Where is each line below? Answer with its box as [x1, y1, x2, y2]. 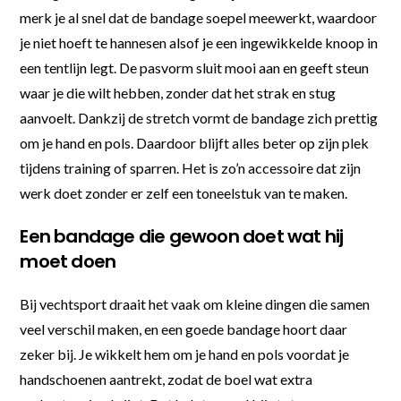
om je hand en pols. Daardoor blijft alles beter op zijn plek [20, 133, 370, 151]
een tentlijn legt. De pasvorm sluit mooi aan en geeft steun [20, 58, 370, 76]
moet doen [20, 248, 116, 274]
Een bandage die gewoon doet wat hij [20, 223, 344, 249]
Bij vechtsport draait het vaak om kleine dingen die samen [20, 294, 371, 312]
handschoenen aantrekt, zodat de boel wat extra [20, 370, 313, 388]
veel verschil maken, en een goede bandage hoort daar [20, 320, 348, 337]
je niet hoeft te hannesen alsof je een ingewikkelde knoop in [20, 33, 379, 51]
